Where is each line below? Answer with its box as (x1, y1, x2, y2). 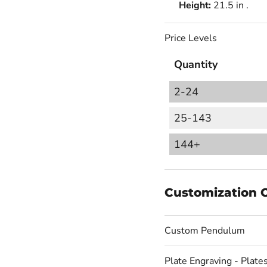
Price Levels (164, 32, 217, 45)
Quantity (173, 57, 218, 72)
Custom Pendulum (164, 224, 245, 238)
